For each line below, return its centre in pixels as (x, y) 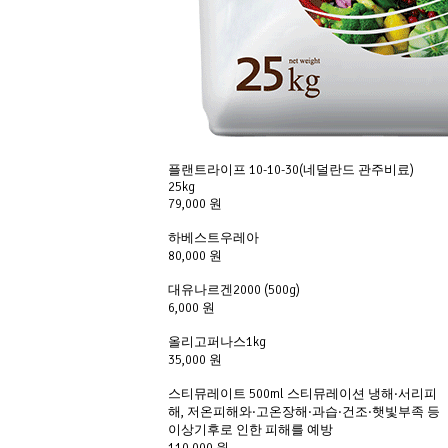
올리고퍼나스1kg (217, 342)
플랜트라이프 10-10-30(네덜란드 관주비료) (291, 170)
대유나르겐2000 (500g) (234, 290)
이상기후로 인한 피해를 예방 (250, 430)
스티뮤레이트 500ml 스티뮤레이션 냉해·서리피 (302, 394)
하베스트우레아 (213, 238)
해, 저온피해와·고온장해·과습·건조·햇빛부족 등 (304, 412)
